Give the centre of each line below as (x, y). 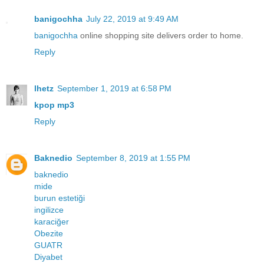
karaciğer (52, 222)
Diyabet (48, 257)
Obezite (49, 234)
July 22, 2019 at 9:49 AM (132, 19)
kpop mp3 (54, 105)
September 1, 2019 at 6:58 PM (114, 89)
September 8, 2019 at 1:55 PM (133, 158)
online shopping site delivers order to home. (161, 36)
